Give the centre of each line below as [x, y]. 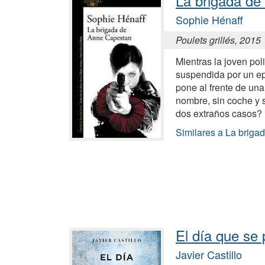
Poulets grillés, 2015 [218, 40]
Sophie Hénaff [209, 19]
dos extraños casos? [219, 113]
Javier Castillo [209, 254]
